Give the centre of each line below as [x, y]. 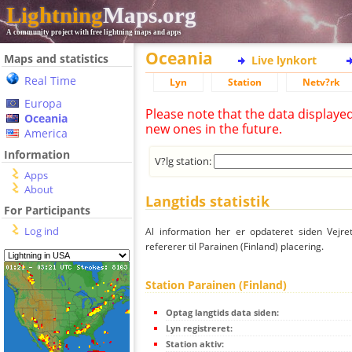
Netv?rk [321, 82]
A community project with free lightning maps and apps [94, 32]
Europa [43, 103]
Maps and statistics [56, 59]
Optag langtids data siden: [222, 313]
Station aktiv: [195, 344]
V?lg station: [185, 161]
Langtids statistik [207, 202]
